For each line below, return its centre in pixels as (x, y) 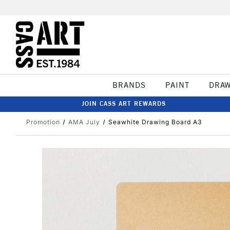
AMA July (84, 122)
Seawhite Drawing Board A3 (155, 122)
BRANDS (129, 85)
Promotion (43, 122)
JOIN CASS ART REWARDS (124, 103)
